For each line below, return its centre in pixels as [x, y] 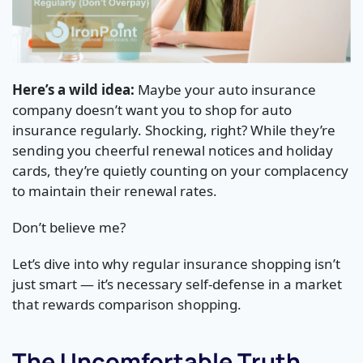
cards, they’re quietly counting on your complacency [180, 171]
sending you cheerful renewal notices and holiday [173, 151]
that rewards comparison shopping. [127, 305]
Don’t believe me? [69, 228]
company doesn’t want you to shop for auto [152, 110]
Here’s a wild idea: [73, 90]
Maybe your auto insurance [225, 90]
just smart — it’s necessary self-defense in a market [177, 284]
